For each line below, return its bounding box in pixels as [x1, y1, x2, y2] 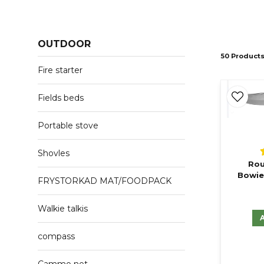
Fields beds [38, 93, 84, 103]
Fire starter [38, 65, 82, 75]
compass [38, 231, 75, 242]
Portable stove [38, 120, 98, 131]
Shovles [38, 148, 70, 159]
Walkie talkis [38, 203, 88, 214]
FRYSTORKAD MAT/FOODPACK [38, 176, 171, 186]
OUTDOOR [38, 38, 91, 49]
